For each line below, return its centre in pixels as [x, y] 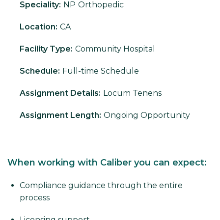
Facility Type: [46, 49]
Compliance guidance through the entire [101, 186]
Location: [39, 27]
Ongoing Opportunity [147, 115]
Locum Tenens [132, 93]
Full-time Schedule [101, 71]
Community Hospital [115, 49]
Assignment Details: [60, 93]
